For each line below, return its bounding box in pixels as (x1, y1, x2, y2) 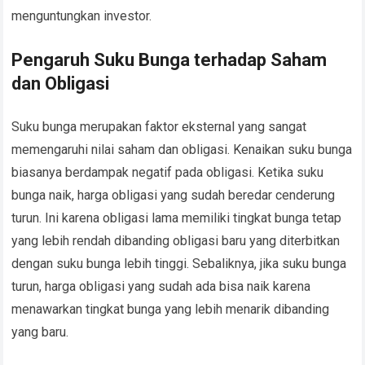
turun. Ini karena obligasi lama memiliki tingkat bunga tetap (11, 210, 342, 226)
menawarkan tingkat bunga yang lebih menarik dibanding (11, 301, 330, 318)
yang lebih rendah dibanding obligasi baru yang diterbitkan (11, 233, 341, 249)
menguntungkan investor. (11, 8, 152, 24)
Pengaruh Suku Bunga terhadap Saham (11, 50, 328, 71)
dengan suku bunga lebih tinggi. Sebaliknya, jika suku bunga (11, 256, 347, 272)
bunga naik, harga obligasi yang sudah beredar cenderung (11, 187, 336, 204)
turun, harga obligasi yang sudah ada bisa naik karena (11, 279, 311, 295)
